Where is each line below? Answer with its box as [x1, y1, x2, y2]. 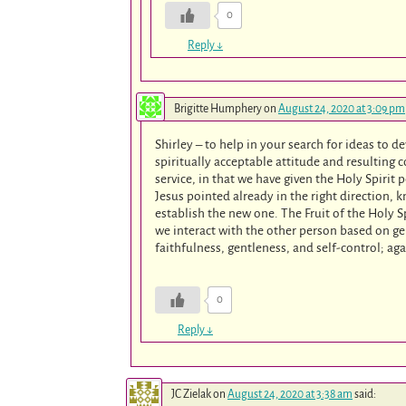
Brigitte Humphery [174, 102, 262, 116]
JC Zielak [171, 387, 211, 401]
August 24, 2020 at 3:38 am [227, 387, 353, 401]
